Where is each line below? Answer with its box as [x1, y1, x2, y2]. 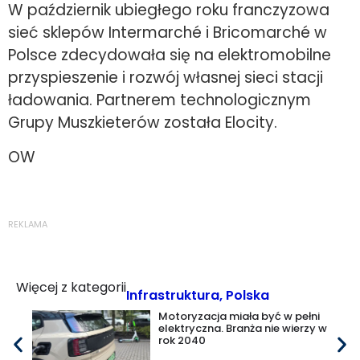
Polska [226, 286, 269, 305]
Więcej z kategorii [16, 278, 126, 297]
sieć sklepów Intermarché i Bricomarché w [8, 22, 327, 44]
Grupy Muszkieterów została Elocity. [8, 112, 277, 134]
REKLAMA [8, 218, 47, 231]
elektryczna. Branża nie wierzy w [158, 321, 328, 337]
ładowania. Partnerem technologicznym [8, 89, 311, 112]
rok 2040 [158, 333, 207, 349]
